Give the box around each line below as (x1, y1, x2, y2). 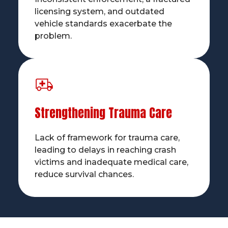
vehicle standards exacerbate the (34, 19, 172, 29)
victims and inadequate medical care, (34, 157, 188, 167)
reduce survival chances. (34, 169, 134, 179)
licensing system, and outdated (34, 7, 164, 17)
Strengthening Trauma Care (34, 103, 172, 122)
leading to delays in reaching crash (34, 145, 176, 155)
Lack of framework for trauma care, (34, 132, 180, 142)
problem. (34, 31, 72, 41)
